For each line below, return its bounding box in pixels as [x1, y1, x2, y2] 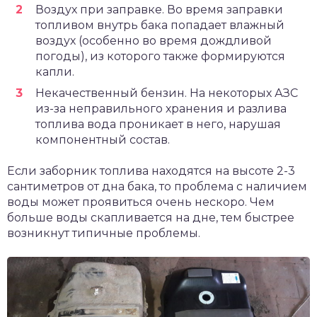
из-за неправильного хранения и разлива [35, 102, 287, 116]
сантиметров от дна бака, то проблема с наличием [7, 180, 307, 194]
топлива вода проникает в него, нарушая [35, 117, 281, 132]
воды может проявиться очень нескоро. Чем [7, 195, 275, 209]
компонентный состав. [35, 133, 170, 147]
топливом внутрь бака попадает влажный [35, 18, 284, 33]
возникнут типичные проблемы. [7, 226, 200, 241]
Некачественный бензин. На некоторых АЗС [35, 86, 298, 100]
